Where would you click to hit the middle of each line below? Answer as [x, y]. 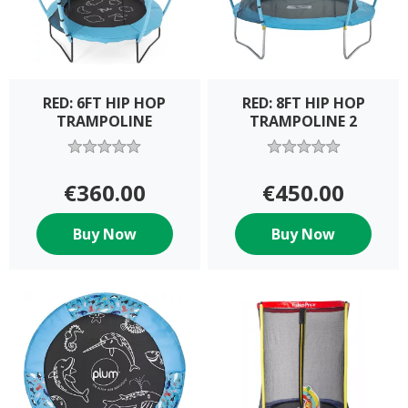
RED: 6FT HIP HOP [105, 102]
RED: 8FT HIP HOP [303, 102]
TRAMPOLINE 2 [304, 121]
